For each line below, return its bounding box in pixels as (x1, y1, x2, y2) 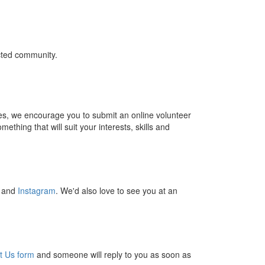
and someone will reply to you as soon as (34, 248, 191, 260)
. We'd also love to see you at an (56, 184, 177, 196)
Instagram (18, 184, 56, 196)
